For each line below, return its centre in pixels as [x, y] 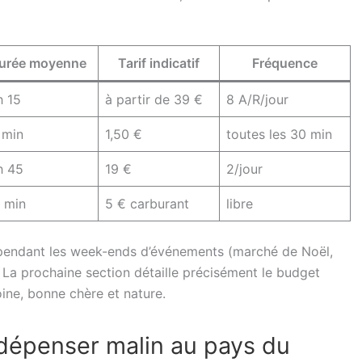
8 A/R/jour [257, 99]
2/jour [244, 169]
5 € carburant [147, 204]
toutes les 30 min [279, 134]
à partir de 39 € [154, 99]
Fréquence [285, 63]
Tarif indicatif [159, 63]
